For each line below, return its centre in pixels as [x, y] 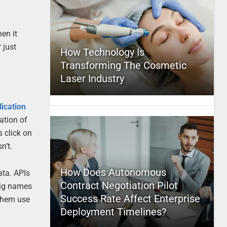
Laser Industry [92, 79]
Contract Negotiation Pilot [119, 185]
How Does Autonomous [113, 172]
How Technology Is [102, 52]
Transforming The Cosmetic [123, 65]
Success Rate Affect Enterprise [130, 199]
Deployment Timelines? [113, 212]
